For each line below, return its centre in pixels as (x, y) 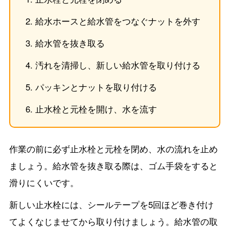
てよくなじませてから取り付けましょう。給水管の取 (113, 221)
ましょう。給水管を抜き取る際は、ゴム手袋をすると (113, 165)
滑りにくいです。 (44, 182)
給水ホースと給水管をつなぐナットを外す (118, 21)
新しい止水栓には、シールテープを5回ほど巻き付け (111, 204)
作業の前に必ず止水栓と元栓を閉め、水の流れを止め (113, 148)
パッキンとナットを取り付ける (96, 87)
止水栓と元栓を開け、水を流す (96, 109)
